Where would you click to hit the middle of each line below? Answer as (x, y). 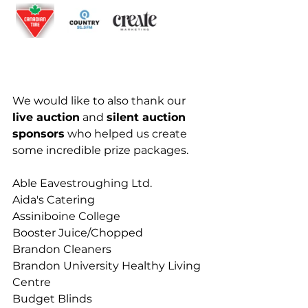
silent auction (148, 117)
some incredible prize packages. (100, 150)
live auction (46, 117)
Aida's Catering (54, 199)
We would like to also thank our (100, 100)
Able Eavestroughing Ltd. (82, 183)
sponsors (38, 133)
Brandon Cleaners (63, 249)
